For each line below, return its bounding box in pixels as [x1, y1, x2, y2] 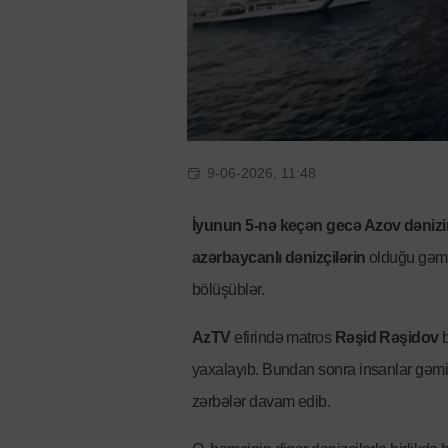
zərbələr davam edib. [192, 393, 331, 411]
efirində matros [230, 329, 335, 347]
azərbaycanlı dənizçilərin [192, 249, 366, 267]
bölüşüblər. [192, 281, 265, 299]
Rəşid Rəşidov [334, 329, 439, 347]
